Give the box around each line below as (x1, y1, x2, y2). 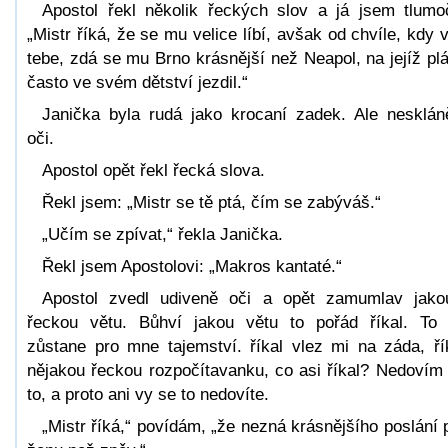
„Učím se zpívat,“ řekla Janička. (42, 224, 283, 244)
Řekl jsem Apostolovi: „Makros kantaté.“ (42, 256, 342, 276)
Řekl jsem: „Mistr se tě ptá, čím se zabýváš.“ (42, 192, 381, 212)
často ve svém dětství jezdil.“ (27, 72, 248, 92)
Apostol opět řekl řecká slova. (42, 160, 265, 180)
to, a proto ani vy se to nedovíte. (27, 384, 269, 404)
